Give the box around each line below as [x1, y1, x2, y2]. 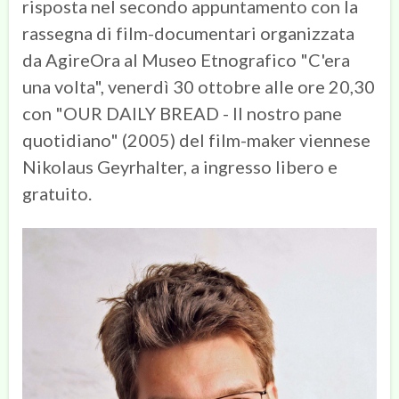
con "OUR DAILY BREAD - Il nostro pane [22, 102, 342, 125]
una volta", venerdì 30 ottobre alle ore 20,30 [22, 76, 375, 98]
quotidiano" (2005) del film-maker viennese [22, 129, 370, 151]
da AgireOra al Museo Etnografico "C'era [22, 49, 350, 71]
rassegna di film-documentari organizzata [22, 22, 354, 45]
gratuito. [22, 183, 92, 205]
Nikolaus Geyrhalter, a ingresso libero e [22, 156, 338, 178]
